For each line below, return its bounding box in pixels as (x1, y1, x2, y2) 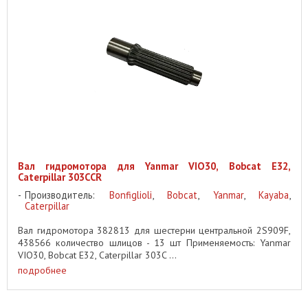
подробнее (18, 264, 67, 277)
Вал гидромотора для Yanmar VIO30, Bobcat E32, (18, 159, 291, 173)
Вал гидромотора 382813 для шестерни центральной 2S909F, (18, 223, 291, 236)
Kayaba (258, 188, 289, 201)
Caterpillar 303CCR (18, 170, 102, 184)
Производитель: (25, 188, 109, 201)
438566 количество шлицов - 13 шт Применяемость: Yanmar (18, 236, 291, 249)
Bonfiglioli (109, 188, 152, 201)
